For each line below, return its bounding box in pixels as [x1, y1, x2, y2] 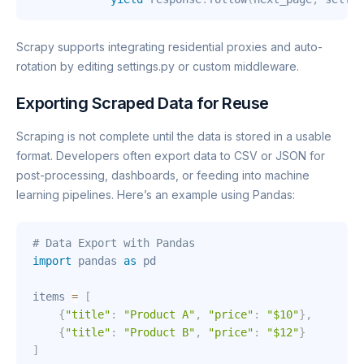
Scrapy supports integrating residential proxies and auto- [16, 39, 323, 54]
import [32, 253, 71, 267]
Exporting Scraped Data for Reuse [16, 93, 269, 113]
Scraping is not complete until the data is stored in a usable [16, 128, 331, 143]
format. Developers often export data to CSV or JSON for [16, 148, 325, 162]
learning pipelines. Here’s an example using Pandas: [16, 187, 295, 201]
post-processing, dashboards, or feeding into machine [16, 167, 310, 182]
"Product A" [123, 307, 195, 321]
